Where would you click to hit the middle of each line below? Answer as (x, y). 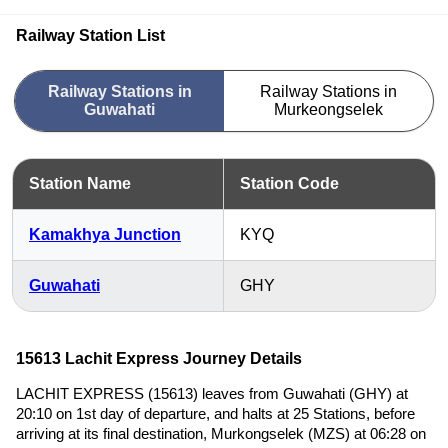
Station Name (80, 183)
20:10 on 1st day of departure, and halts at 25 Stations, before (215, 413)
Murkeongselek (328, 109)
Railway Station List (90, 35)
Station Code (289, 183)
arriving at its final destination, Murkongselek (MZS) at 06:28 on (221, 433)
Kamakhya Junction (105, 234)
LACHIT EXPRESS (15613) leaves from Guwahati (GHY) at (212, 393)
